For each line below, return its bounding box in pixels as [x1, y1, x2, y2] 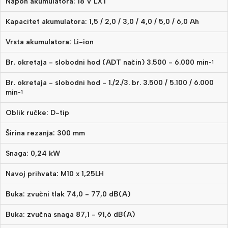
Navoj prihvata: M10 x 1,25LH [6, 169, 104, 179]
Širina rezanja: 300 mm [6, 129, 85, 138]
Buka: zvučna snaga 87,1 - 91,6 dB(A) [6, 210, 135, 219]
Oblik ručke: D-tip [6, 108, 69, 118]
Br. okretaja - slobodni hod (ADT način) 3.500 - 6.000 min [6, 58, 209, 67]
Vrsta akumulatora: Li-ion [6, 38, 94, 47]
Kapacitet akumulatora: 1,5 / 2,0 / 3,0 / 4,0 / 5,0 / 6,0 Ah [6, 17, 199, 26]
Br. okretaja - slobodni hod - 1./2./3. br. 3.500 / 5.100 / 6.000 [6, 78, 214, 88]
